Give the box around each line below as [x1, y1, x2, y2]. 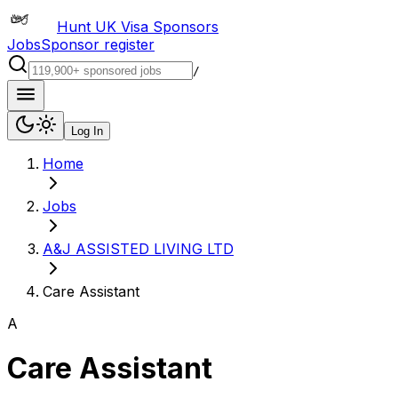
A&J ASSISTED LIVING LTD [43, 240, 234, 258]
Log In [71, 124, 103, 138]
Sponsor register [41, 36, 155, 53]
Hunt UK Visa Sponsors [57, 18, 219, 36]
